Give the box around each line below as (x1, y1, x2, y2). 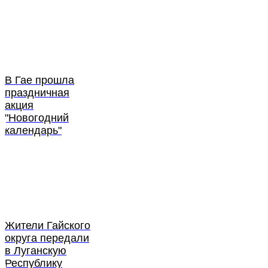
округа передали (5, 232, 89, 245)
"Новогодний (5, 112, 69, 124)
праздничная (5, 87, 69, 99)
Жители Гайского (5, 220, 90, 232)
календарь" (5, 124, 62, 137)
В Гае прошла (5, 74, 74, 87)
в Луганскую (5, 245, 66, 257)
